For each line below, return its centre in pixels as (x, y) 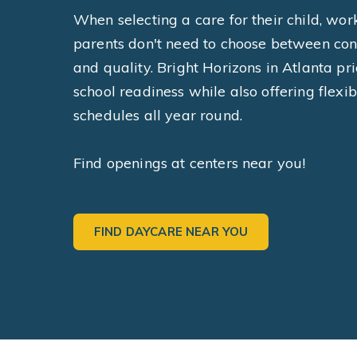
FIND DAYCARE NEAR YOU (171, 231)
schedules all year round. (158, 115)
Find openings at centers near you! (190, 163)
